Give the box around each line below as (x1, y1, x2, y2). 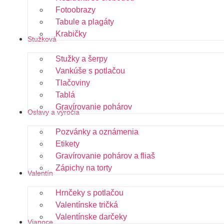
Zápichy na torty (55, 163, 112, 172)
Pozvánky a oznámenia (55, 127, 138, 136)
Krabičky (55, 29, 86, 38)
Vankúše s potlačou (55, 66, 125, 75)
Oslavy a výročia (27, 108, 79, 116)
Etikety (55, 139, 79, 148)
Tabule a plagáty (55, 17, 114, 26)
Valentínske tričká (55, 200, 118, 209)
